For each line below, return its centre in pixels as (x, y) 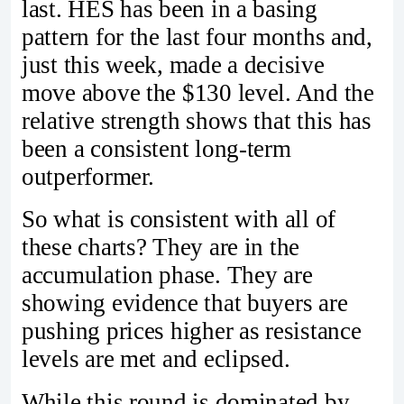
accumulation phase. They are (167, 275)
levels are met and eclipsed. (156, 359)
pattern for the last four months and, (197, 37)
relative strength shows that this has (197, 120)
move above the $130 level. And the (198, 92)
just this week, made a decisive (173, 64)
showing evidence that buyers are (185, 303)
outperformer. (88, 176)
